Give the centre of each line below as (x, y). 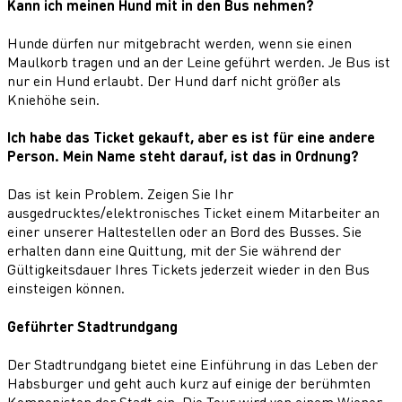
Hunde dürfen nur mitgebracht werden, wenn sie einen (179, 42)
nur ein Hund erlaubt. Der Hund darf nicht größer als (174, 80)
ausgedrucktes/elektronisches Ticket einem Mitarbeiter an (193, 213)
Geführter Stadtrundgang (92, 326)
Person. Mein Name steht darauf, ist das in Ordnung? (183, 156)
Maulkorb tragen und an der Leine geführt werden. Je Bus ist (199, 61)
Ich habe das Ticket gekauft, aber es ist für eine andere (191, 137)
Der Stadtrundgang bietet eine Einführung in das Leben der (192, 363)
